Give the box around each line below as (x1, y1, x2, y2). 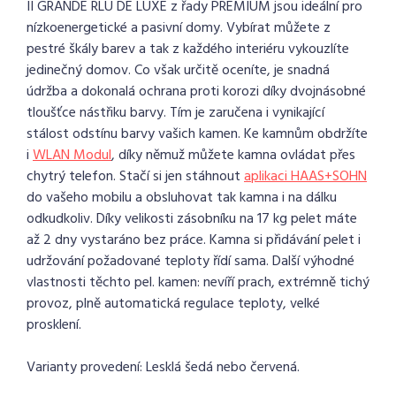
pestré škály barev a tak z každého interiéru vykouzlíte (27, 38, 349, 61)
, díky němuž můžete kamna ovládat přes (111, 144, 355, 167)
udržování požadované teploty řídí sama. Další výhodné (27, 250, 354, 273)
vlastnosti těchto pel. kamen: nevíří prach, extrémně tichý (27, 271, 369, 294)
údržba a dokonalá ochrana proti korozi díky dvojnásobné (27, 80, 366, 103)
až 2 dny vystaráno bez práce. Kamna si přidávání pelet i (27, 229, 361, 252)
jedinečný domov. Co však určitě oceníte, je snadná (27, 59, 330, 82)
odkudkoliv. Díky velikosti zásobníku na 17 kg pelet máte (27, 208, 357, 231)
